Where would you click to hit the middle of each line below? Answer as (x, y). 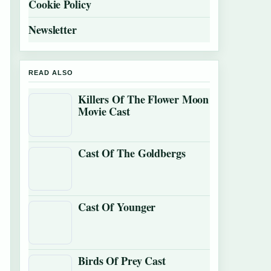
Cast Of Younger (117, 207)
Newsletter (53, 30)
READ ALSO (51, 73)
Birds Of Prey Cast (122, 261)
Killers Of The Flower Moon (144, 99)
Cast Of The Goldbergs (132, 153)
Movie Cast (104, 111)
